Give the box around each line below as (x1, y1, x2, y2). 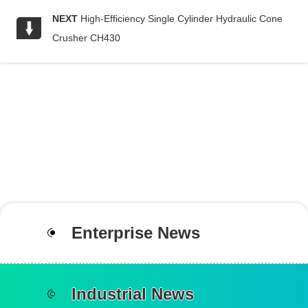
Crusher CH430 (52, 32, 121, 43)
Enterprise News (71, 223, 200, 243)
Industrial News (71, 285, 194, 304)
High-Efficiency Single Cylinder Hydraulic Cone (80, 12, 283, 24)
